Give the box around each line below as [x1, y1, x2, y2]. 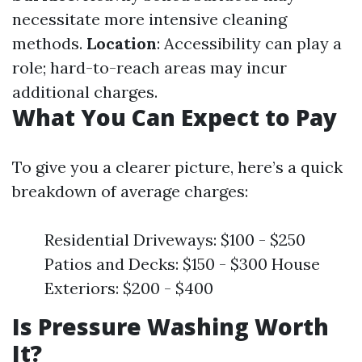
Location [86, 33, 157, 53]
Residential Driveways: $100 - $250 [44, 229, 305, 250]
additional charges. [12, 82, 158, 102]
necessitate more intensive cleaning [12, 9, 287, 29]
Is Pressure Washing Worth [12, 311, 329, 342]
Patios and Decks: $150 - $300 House [44, 254, 320, 274]
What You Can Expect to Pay [12, 102, 337, 133]
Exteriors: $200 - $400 [44, 278, 213, 298]
